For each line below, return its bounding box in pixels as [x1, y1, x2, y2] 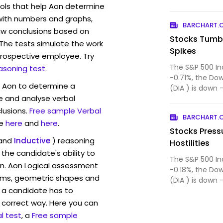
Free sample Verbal [29, 105, 101, 116]
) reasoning [52, 135, 95, 146]
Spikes [170, 45, 197, 57]
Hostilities [170, 137, 210, 149]
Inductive [14, 135, 50, 146]
